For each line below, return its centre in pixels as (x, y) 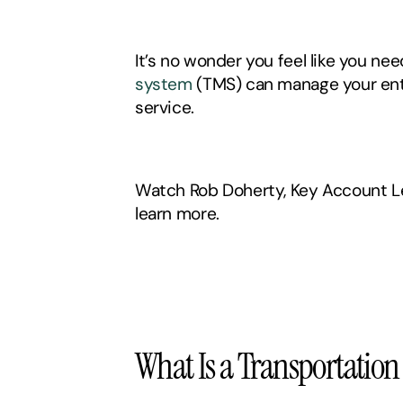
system (164, 84)
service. (167, 107)
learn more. (179, 214)
